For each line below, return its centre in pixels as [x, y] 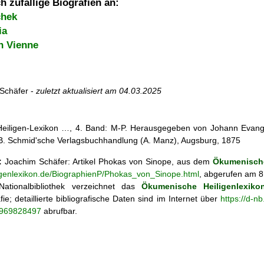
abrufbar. [59, 211]
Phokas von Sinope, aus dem [156, 161]
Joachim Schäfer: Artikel [50, 161]
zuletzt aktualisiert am [77, 91]
